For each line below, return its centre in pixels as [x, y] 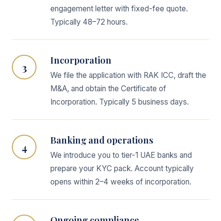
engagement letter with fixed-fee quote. [119, 9]
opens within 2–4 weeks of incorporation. [121, 182]
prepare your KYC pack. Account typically [122, 168]
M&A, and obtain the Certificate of [108, 89]
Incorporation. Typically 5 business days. [120, 102]
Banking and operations [102, 140]
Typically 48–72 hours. [89, 22]
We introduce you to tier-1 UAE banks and [121, 155]
